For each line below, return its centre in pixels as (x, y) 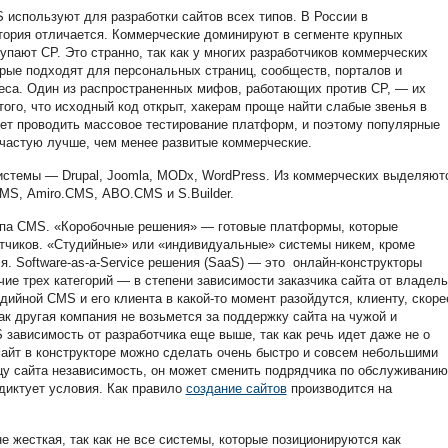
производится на (339, 388)
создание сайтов (236, 388)
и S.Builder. (198, 193)
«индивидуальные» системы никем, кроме (286, 244)
